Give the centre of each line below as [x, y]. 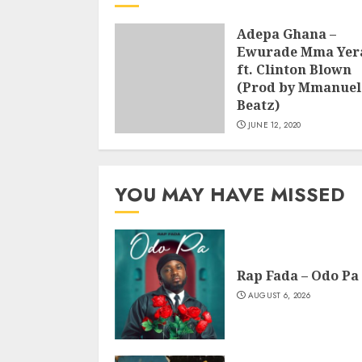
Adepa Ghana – [286, 34]
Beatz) [258, 105]
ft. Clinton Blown [294, 69]
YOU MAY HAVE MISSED [230, 194]
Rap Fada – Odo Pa [298, 276]
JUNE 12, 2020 [274, 125]
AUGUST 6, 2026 [279, 295]
